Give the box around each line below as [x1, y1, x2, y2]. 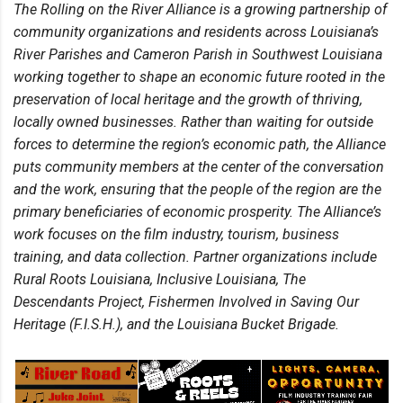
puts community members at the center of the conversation [13, 158, 384, 176]
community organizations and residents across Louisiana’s [13, 23, 379, 41]
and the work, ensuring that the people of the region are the [13, 181, 381, 199]
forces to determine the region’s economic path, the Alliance [13, 136, 386, 154]
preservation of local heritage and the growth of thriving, [13, 91, 363, 109]
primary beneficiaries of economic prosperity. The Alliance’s [13, 203, 381, 221]
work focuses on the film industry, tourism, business [13, 226, 339, 244]
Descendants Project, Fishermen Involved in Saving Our [13, 293, 359, 311]
